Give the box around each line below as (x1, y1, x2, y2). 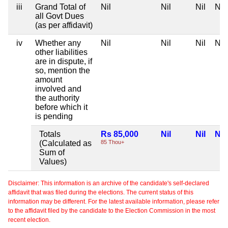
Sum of (39, 148, 65, 157)
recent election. (8, 216, 50, 223)
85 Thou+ (101, 138, 124, 145)
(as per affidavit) (35, 20, 93, 30)
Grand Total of (35, 2, 85, 11)
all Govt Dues (35, 11, 84, 20)
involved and (35, 84, 81, 93)
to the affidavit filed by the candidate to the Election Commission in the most (8, 207, 215, 214)
